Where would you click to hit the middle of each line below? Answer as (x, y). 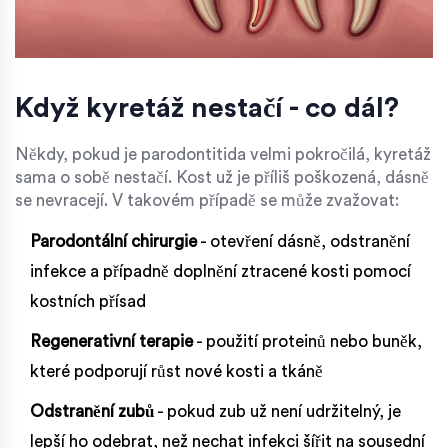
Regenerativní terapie (111, 341)
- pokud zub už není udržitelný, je (277, 411)
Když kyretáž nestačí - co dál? (207, 107)
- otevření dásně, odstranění (303, 241)
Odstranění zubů (92, 411)
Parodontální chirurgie (113, 241)
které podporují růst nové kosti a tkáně (176, 371)
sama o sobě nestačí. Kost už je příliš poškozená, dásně (222, 177)
